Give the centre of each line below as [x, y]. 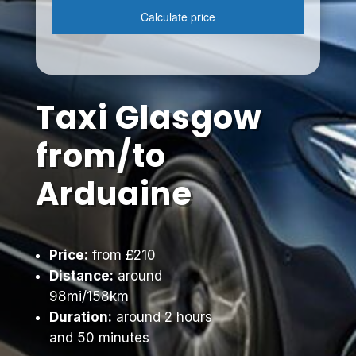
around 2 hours [162, 317]
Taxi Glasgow [149, 118]
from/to [101, 156]
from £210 [122, 255]
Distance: [81, 276]
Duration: [80, 317]
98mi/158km [89, 296]
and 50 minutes [99, 338]
